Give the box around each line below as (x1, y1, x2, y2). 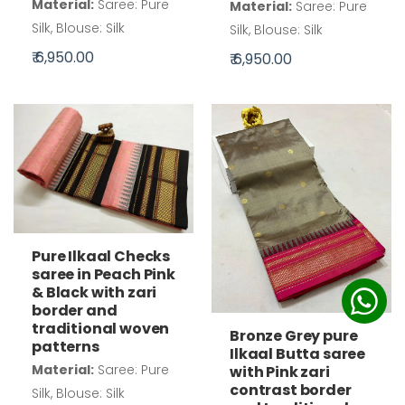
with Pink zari (230, 361, 330, 382)
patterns (32, 335, 99, 357)
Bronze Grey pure (230, 325, 358, 346)
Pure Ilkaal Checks (32, 245, 171, 267)
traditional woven (32, 317, 170, 339)
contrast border (230, 379, 352, 400)
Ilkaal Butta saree (230, 343, 366, 364)
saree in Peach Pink (32, 263, 175, 285)
